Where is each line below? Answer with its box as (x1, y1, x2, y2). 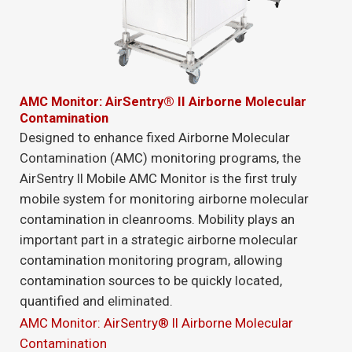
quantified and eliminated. (20, 293, 173, 310)
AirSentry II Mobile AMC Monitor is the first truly (20, 170, 297, 187)
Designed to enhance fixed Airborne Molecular (20, 130, 290, 146)
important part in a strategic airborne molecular (20, 232, 298, 248)
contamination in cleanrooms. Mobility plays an (20, 211, 295, 228)
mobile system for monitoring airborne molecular (20, 191, 309, 207)
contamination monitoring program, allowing (20, 252, 283, 269)
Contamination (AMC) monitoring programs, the (20, 150, 301, 167)
